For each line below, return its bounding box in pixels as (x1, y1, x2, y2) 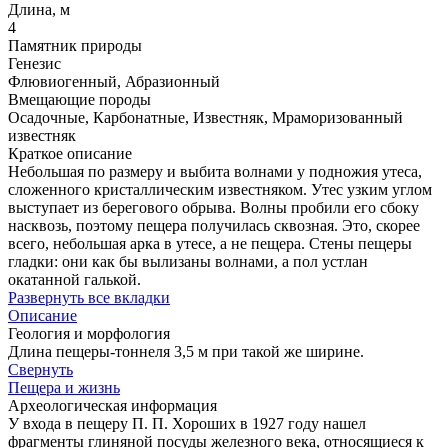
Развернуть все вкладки (8, 289, 170, 307)
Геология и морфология (8, 325, 170, 343)
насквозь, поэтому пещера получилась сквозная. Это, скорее (8, 217, 420, 235)
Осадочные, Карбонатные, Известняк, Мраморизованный (8, 109, 403, 127)
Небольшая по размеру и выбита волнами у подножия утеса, (8, 163, 422, 181)
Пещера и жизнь (8, 379, 120, 397)
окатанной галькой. (8, 271, 141, 289)
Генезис (8, 55, 61, 73)
